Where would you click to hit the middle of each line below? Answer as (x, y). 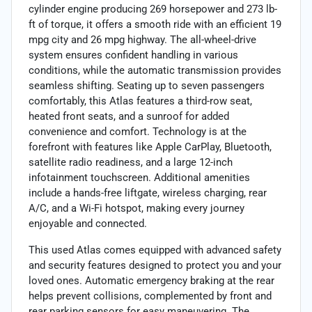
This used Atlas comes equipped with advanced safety (155, 250)
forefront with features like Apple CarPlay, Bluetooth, (150, 147)
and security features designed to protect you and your (155, 265)
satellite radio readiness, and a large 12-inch (131, 162)
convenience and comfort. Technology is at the (138, 131)
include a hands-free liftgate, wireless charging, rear (148, 193)
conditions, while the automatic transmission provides (155, 70)
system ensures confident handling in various (133, 55)
